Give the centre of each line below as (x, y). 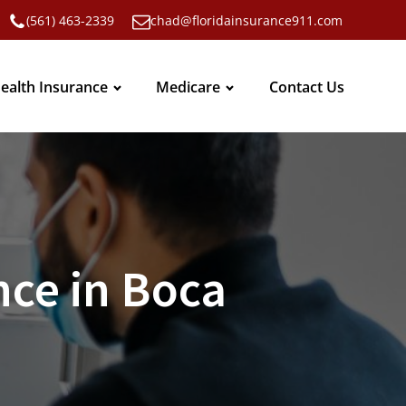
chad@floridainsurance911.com (246, 20)
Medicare (188, 87)
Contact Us (307, 87)
